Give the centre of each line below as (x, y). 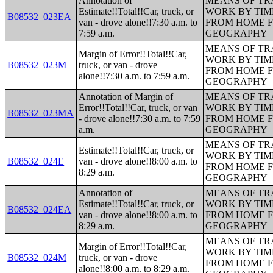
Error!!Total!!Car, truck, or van (138, 108)
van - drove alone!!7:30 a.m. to (138, 22)
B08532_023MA (41, 113)
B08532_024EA (40, 209)
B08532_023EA (40, 17)
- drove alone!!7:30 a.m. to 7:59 (140, 119)
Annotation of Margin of (126, 97)
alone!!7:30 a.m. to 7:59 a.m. (134, 76)
